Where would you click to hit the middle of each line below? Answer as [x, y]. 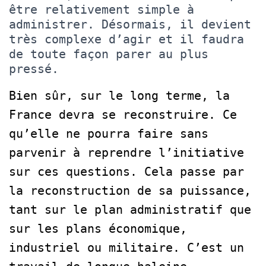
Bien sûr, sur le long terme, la [119, 95]
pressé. [34, 69]
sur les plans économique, [98, 228]
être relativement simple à [102, 9]
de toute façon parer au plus [109, 54]
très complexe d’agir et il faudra [126, 39]
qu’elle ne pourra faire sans [109, 133]
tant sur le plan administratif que [130, 209]
